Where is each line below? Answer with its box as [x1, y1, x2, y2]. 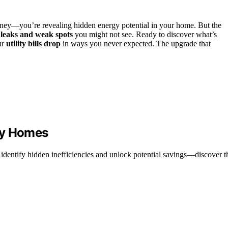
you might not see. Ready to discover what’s [73, 30, 217, 39]
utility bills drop [6, 39, 61, 48]
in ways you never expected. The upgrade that [61, 39, 211, 48]
